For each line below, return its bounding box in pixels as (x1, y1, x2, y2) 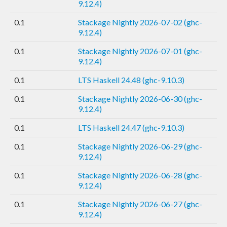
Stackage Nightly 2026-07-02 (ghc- (78, 17, 202, 27)
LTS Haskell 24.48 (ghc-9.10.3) (78, 74, 184, 85)
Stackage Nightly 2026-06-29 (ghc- (78, 141, 202, 151)
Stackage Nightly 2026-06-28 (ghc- (78, 170, 202, 180)
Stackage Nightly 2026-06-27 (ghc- (78, 199, 202, 209)
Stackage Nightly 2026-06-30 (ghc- (78, 93, 202, 103)
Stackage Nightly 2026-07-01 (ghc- (78, 46, 202, 56)
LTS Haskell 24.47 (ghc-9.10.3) (78, 122, 184, 132)
